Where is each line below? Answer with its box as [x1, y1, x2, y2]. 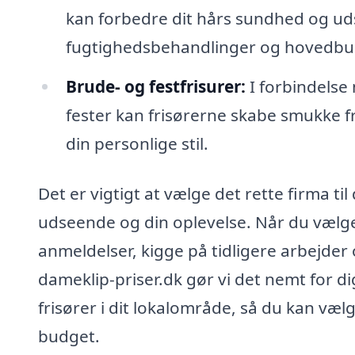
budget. [38, 325, 100, 348]
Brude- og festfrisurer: [65, 74, 246, 97]
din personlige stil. [65, 132, 208, 155]
